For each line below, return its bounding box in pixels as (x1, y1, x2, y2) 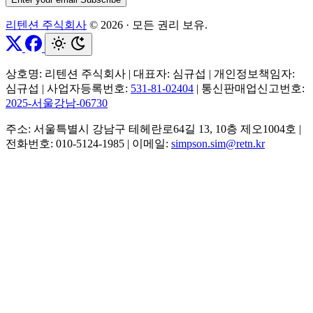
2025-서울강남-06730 (6, 97, 108, 110)
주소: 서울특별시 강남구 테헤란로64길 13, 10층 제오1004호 (6, 123, 299, 136)
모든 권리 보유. (129, 19, 208, 31)
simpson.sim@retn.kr (171, 138, 265, 150)
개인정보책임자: (211, 68, 295, 80)
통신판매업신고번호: (198, 82, 305, 95)
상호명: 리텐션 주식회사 (6, 68, 129, 80)
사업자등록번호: (44, 82, 131, 95)
